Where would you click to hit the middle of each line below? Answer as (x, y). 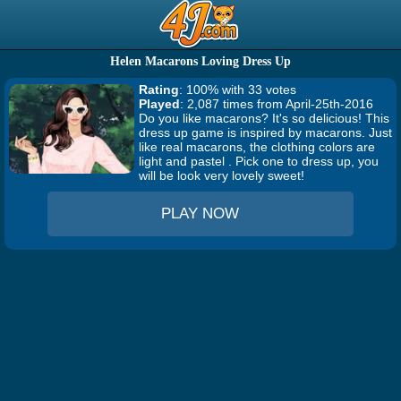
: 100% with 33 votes (238, 90)
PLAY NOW (200, 213)
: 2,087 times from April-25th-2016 (277, 104)
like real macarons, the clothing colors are (257, 147)
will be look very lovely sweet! (222, 175)
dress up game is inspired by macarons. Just (265, 132)
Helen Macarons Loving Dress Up (200, 61)
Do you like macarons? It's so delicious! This (264, 118)
